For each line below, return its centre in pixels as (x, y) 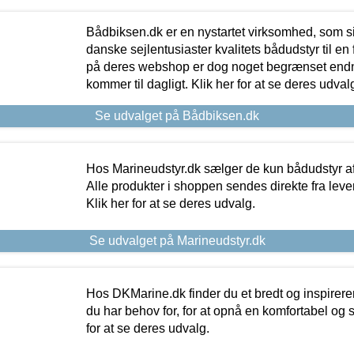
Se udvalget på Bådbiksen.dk (177, 115)
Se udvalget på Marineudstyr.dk (177, 240)
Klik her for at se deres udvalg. (170, 203)
